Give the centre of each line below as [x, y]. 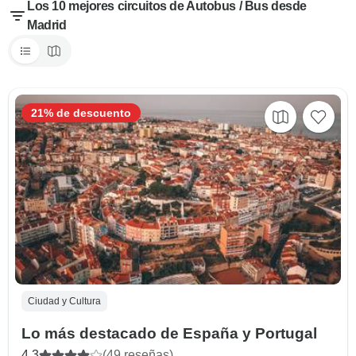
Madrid [47, 25]
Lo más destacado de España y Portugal [169, 334]
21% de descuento [81, 113]
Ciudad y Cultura [64, 302]
